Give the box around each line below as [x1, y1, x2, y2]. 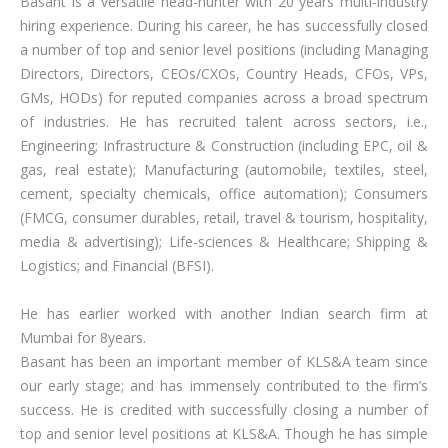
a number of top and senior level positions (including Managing [20, 40, 428, 59]
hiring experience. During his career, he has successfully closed [20, 16, 428, 35]
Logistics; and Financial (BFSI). [20, 256, 214, 275]
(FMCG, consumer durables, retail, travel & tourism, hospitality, [20, 208, 428, 227]
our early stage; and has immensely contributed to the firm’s [20, 376, 428, 395]
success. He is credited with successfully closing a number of [20, 400, 428, 419]
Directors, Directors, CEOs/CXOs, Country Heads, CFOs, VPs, [20, 64, 428, 83]
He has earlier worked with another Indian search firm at [20, 304, 428, 323]
